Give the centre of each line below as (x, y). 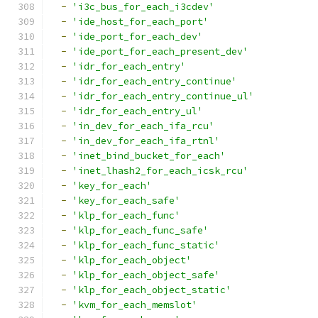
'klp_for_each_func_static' (146, 245)
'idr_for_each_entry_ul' (138, 111)
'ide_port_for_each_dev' (138, 37)
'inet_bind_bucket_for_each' (149, 156)
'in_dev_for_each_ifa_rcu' (143, 126)
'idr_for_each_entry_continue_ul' (163, 96)
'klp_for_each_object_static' (152, 290)
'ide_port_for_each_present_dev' (160, 51)
